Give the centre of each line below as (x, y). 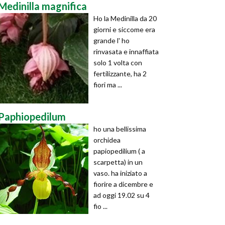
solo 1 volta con (118, 63)
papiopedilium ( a (119, 151)
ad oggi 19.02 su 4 (122, 195)
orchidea (107, 140)
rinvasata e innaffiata (126, 51)
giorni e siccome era (124, 29)
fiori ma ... (108, 85)
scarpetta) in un (118, 162)
